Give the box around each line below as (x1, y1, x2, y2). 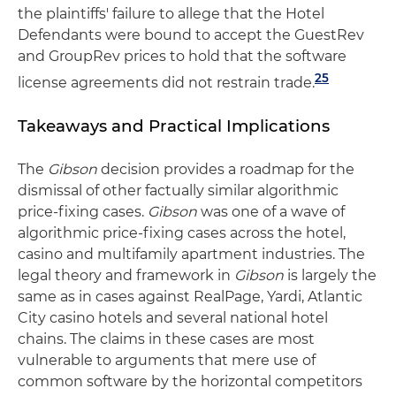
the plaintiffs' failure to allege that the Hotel (18, 4, 324, 22)
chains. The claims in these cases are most (18, 330, 315, 347)
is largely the (284, 266, 377, 284)
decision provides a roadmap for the (97, 160, 354, 178)
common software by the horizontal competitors (18, 372, 362, 390)
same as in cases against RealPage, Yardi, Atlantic (18, 287, 362, 305)
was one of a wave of (197, 202, 345, 220)
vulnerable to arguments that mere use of (18, 351, 316, 369)
